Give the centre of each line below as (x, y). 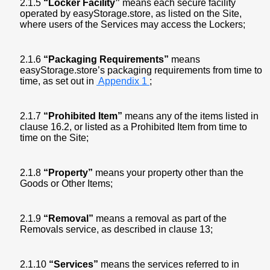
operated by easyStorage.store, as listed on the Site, (131, 14)
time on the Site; (54, 138)
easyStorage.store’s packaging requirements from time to (141, 70)
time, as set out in (58, 81)
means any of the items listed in (190, 116)
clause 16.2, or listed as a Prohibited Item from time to (133, 127)
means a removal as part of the (160, 218)
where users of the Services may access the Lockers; (133, 24)
